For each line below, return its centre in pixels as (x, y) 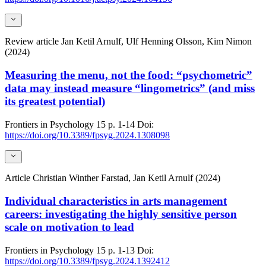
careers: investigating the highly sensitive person (121, 214)
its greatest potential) (55, 102)
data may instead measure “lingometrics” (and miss (130, 88)
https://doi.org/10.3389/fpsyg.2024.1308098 (87, 135)
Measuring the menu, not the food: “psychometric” (129, 75)
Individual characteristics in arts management (116, 201)
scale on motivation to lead (69, 227)
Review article (33, 42)
